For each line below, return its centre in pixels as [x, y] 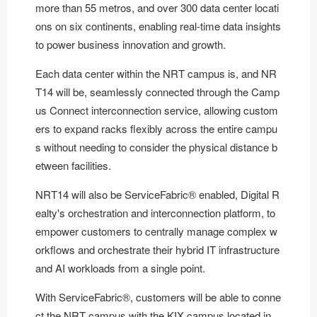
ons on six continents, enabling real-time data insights [158, 25]
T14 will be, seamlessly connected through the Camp [157, 91]
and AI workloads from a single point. [120, 267]
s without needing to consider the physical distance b [156, 146]
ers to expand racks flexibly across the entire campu [156, 128]
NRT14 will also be [80, 194]
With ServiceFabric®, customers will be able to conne [158, 296]
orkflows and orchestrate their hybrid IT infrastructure [157, 249]
